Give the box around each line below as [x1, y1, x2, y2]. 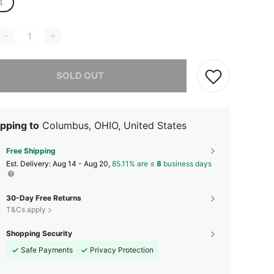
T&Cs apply [6, 205, 46, 214]
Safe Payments [21, 245, 73, 254]
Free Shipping [6, 146, 56, 155]
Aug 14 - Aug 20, [53, 159, 112, 168]
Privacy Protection [90, 245, 154, 254]
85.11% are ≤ [112, 159, 157, 168]
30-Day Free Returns [6, 193, 81, 202]
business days [161, 159, 212, 168]
